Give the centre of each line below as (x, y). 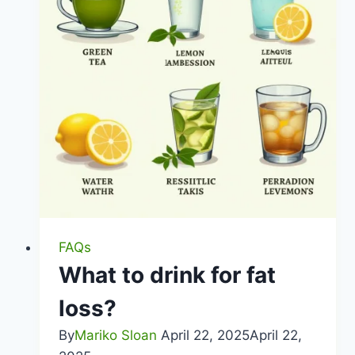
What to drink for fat (167, 275)
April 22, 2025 (205, 336)
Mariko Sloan (115, 336)
